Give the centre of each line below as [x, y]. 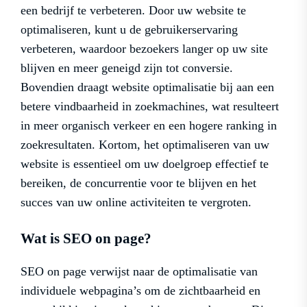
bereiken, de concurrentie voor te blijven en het [138, 183]
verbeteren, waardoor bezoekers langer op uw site [144, 49]
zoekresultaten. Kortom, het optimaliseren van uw [145, 145]
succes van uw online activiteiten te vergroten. [136, 202]
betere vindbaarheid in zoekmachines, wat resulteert [150, 107]
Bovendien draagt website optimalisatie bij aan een [147, 87]
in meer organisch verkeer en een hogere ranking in [149, 126]
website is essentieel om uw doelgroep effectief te [145, 164]
